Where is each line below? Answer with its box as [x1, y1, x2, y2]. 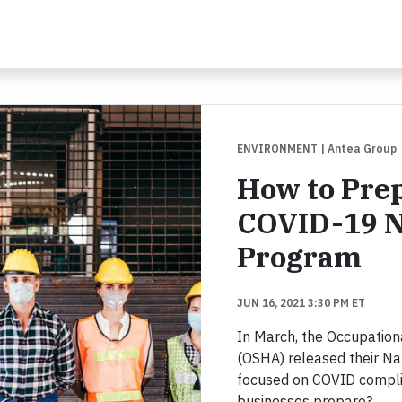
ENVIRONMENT [237, 142, 320, 156]
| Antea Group [320, 142, 397, 156]
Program [237, 238, 362, 276]
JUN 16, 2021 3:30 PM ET [237, 296, 365, 310]
